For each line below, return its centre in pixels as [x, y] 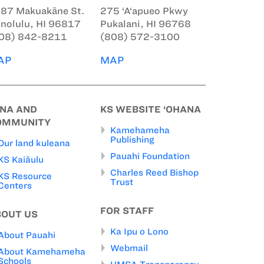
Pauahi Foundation [150, 156]
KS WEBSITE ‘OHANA [151, 109]
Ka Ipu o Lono [139, 231]
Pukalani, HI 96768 [146, 24]
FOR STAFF [127, 210]
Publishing [132, 139]
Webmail [129, 248]
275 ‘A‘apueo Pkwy [144, 11]
